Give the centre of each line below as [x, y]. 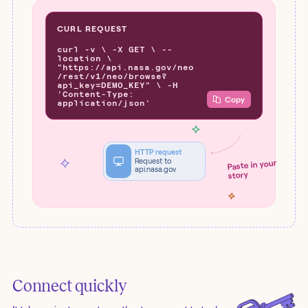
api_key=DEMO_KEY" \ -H [118, 86]
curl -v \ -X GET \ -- [115, 50]
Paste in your [252, 165]
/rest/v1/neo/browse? [112, 77]
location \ [85, 59]
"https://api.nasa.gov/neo [125, 68]
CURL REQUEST [92, 29]
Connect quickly [70, 286]
